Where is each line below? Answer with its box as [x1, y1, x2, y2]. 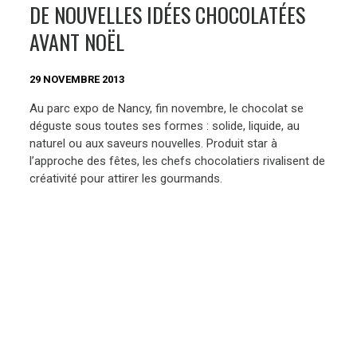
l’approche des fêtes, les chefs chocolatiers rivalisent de [29, 153, 326, 168]
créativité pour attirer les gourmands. [29, 171, 223, 186]
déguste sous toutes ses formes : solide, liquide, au [29, 118, 300, 133]
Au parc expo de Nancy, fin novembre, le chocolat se [29, 100, 304, 116]
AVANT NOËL [29, 26, 125, 58]
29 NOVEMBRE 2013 [29, 73, 125, 86]
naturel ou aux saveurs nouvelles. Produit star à [29, 135, 278, 151]
